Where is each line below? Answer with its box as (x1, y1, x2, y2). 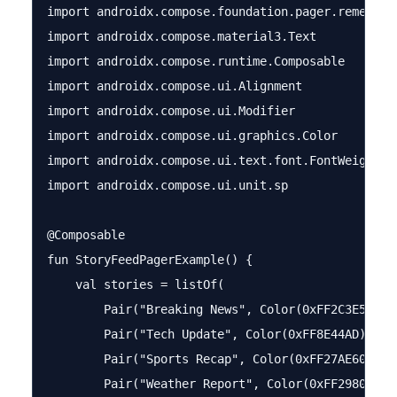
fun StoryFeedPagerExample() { (47, 253, 253, 267)
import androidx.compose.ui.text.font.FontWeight (47, 153, 380, 167)
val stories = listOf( (47, 277, 224, 292)
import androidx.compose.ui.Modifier (47, 104, 295, 118)
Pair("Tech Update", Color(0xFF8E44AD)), (47, 327, 380, 341)
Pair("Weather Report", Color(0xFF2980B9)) (47, 377, 394, 391)
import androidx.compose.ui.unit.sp (47, 178, 288, 192)
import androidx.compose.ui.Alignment (47, 79, 302, 93)
